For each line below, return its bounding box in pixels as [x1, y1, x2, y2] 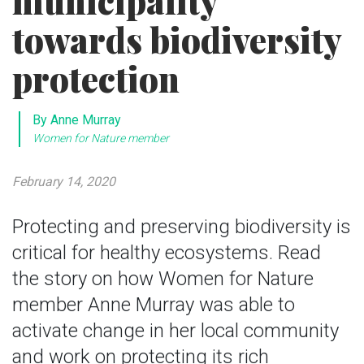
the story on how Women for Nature [12, 267, 314, 290]
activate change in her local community [12, 319, 339, 342]
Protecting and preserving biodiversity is [12, 215, 351, 238]
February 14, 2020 [12, 174, 115, 189]
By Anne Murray [32, 112, 121, 128]
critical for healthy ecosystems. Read [12, 241, 321, 264]
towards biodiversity [12, 17, 341, 63]
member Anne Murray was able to [12, 293, 295, 316]
